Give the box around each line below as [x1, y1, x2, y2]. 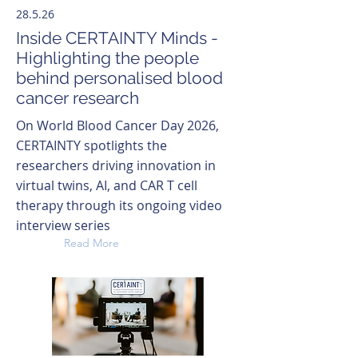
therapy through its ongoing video [16, 197, 222, 214]
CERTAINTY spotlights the [16, 137, 167, 154]
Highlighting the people [16, 48, 199, 68]
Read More [64, 236, 119, 250]
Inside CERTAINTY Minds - [16, 28, 218, 48]
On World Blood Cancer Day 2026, [16, 117, 219, 134]
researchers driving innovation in [16, 157, 216, 174]
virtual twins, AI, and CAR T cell [16, 177, 197, 194]
